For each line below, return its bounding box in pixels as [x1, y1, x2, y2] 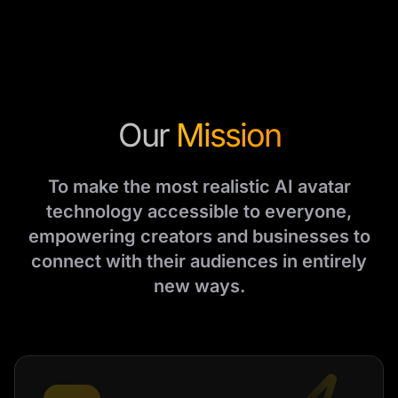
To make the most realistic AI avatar [47, 176, 351, 197]
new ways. [153, 275, 245, 297]
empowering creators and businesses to [28, 226, 370, 247]
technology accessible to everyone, [46, 201, 352, 222]
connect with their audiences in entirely [31, 251, 367, 272]
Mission [175, 115, 281, 155]
